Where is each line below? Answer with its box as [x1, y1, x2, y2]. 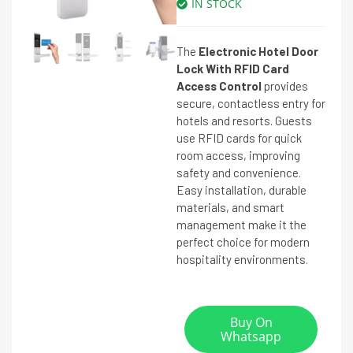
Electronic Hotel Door [199, 44, 318, 58]
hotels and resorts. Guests [176, 113, 312, 128]
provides [262, 79, 308, 93]
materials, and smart [176, 200, 284, 214]
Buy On [229, 314, 273, 331]
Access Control [176, 79, 262, 93]
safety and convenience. [176, 165, 301, 180]
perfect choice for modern [176, 235, 310, 249]
